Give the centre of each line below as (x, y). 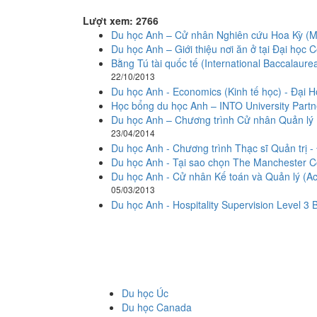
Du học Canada (157, 307)
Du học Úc (145, 293)
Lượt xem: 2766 (121, 21)
